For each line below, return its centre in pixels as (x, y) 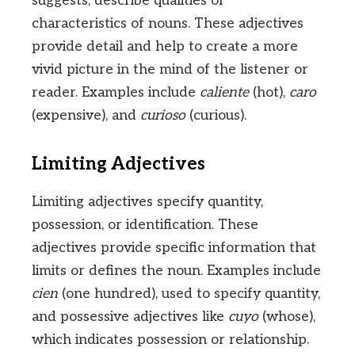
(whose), (287, 317)
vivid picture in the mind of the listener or (170, 70)
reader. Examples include (116, 93)
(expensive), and (86, 116)
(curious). (216, 116)
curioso (163, 116)
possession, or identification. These (145, 225)
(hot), (269, 93)
